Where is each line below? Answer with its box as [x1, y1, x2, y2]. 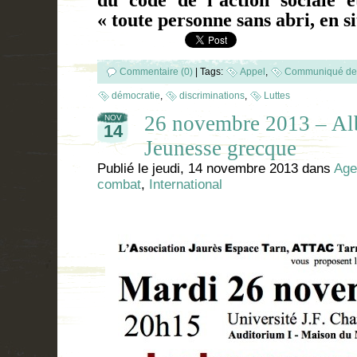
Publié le [97, 160, 152, 176]
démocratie [112, 89, 160, 101]
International [149, 176, 222, 192]
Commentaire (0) [120, 65, 193, 77]
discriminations [179, 89, 245, 101]
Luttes [264, 89, 290, 101]
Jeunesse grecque [144, 135, 296, 160]
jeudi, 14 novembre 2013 [152, 160, 298, 176]
